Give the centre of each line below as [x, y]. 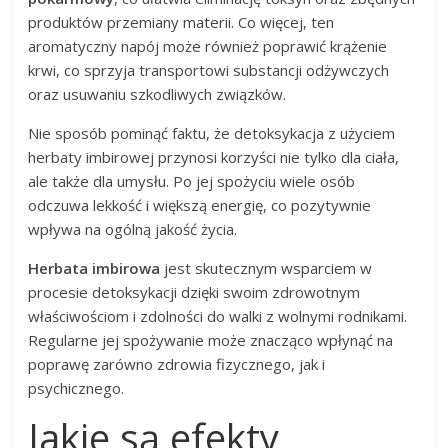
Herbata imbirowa [94, 267]
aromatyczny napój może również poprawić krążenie [208, 45]
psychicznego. [76, 387]
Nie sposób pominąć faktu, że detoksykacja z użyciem [212, 132]
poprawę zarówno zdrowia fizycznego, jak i [177, 363]
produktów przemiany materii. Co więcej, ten [181, 21]
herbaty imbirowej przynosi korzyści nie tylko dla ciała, [214, 156]
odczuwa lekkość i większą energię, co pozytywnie [200, 204]
